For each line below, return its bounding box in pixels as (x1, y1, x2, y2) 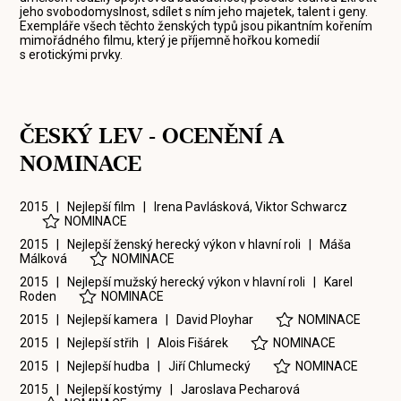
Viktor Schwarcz (255, 200, 348, 214)
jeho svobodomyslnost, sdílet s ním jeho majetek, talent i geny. (20, 4, 369, 19)
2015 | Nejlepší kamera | (20, 312, 177, 327)
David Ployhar (176, 312, 254, 327)
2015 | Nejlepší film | (20, 200, 155, 214)
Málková (20, 252, 68, 266)
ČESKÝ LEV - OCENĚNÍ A (20, 122, 285, 149)
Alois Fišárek (158, 336, 229, 350)
